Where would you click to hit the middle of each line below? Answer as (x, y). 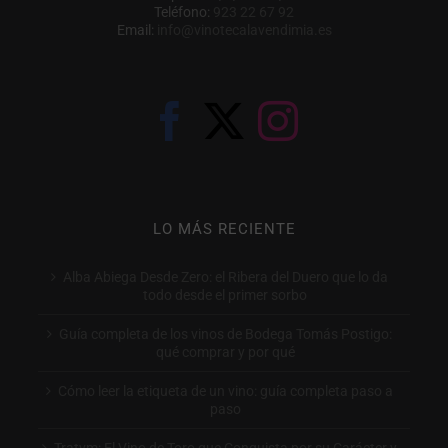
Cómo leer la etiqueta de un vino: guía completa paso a (225, 391)
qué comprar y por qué (225, 352)
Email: (136, 30)
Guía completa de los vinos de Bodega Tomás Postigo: (225, 334)
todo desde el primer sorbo (225, 295)
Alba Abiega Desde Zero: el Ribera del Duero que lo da (225, 277)
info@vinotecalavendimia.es (244, 30)
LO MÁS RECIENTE (224, 229)
